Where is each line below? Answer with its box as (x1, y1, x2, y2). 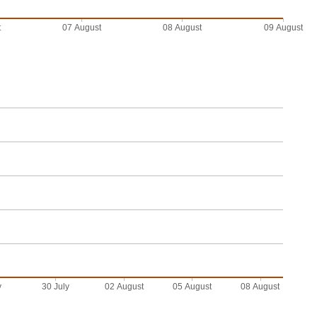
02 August (104, 282, 144, 292)
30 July (42, 282, 70, 292)
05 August (172, 282, 212, 292)
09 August (263, 23, 304, 33)
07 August (62, 23, 102, 33)
